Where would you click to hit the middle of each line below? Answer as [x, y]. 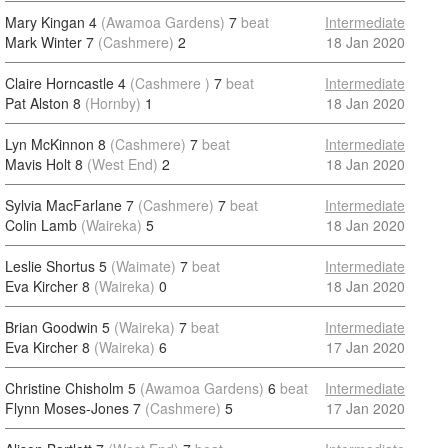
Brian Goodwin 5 [57, 327]
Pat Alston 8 [43, 103]
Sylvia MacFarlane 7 [69, 205]
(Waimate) [143, 266]
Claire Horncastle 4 [65, 83]
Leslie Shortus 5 [56, 266]
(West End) [122, 164]
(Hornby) [113, 103]
